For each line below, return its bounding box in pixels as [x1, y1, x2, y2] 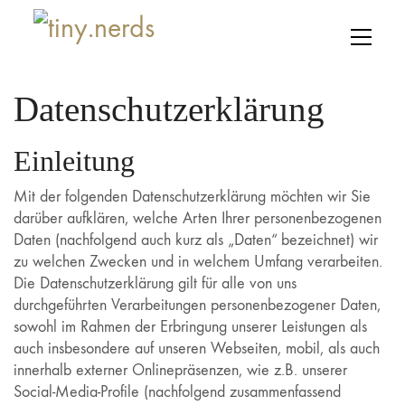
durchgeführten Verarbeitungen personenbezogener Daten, [14, 295, 381, 315]
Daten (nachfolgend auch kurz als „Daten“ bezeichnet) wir [14, 230, 378, 250]
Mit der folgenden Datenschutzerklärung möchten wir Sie [14, 186, 371, 206]
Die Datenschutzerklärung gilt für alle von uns [14, 273, 297, 293]
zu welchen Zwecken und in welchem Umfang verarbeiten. [14, 251, 382, 271]
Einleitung [14, 145, 135, 177]
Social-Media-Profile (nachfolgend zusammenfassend [14, 381, 341, 401]
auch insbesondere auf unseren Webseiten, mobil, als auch [14, 338, 380, 358]
